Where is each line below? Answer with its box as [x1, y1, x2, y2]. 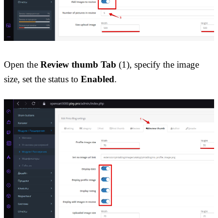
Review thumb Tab [40, 59, 116, 70]
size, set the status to [4, 74, 81, 85]
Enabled [81, 74, 114, 85]
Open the [4, 59, 40, 70]
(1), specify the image [116, 59, 199, 70]
